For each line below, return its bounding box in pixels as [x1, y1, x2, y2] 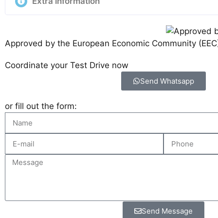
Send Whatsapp [140, 76, 194, 86]
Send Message [142, 206, 193, 216]
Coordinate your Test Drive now [5, 60, 128, 70]
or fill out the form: [5, 101, 77, 111]
